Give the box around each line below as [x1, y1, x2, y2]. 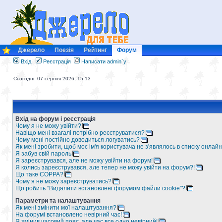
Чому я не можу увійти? [15, 122, 81, 129]
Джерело [18, 47, 45, 54]
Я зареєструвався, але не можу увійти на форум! [15, 157, 153, 164]
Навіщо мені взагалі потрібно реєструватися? [15, 129, 145, 136]
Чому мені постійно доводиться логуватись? [15, 136, 140, 143]
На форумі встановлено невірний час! [15, 211, 122, 218]
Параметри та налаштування [15, 197, 101, 204]
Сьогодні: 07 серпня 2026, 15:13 [13, 76, 91, 81]
